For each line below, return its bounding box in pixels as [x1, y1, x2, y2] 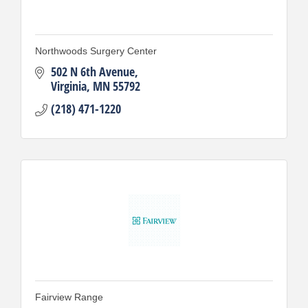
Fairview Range [35, 291, 103, 302]
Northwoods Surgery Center [35, 45, 157, 56]
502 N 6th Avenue [50, 63, 135, 80]
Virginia [50, 77, 87, 94]
